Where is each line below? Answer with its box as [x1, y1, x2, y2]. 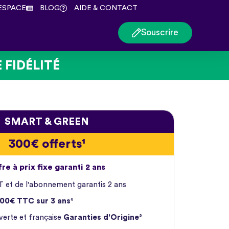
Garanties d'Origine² [63, 214, 142, 222]
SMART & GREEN [5, 117, 89, 127]
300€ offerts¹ [8, 138, 85, 151]
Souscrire [141, 28, 178, 37]
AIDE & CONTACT [74, 4, 138, 12]
